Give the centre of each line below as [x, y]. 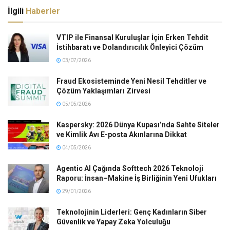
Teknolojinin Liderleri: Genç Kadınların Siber [132, 212]
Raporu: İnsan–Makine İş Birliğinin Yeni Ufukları [137, 178]
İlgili [17, 11]
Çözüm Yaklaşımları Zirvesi [103, 91]
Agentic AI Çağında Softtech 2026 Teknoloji [130, 168]
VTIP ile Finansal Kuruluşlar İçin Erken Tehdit [132, 37]
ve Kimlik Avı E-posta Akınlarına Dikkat [122, 134]
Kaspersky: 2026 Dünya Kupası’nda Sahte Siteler [138, 124]
